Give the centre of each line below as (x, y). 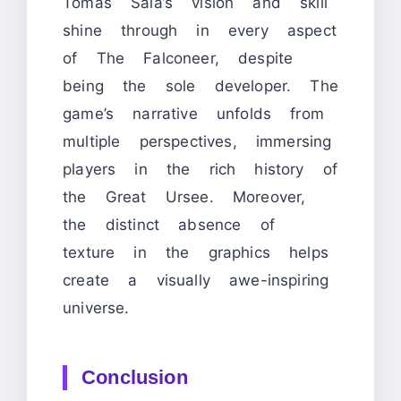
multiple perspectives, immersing (197, 142)
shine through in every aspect (200, 31)
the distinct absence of (169, 225)
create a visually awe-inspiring (196, 281)
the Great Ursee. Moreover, (184, 197)
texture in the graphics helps (196, 253)
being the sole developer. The (201, 86)
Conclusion (135, 378)
